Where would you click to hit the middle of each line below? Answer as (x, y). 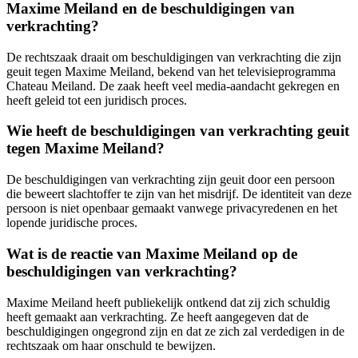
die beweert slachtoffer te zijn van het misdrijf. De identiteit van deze (179, 194)
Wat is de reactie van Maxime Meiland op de (152, 253)
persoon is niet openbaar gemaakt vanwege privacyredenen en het (172, 209)
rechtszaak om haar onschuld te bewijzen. (111, 345)
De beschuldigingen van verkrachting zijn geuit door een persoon (171, 180)
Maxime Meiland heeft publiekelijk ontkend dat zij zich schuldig (168, 302)
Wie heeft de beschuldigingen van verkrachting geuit (178, 131)
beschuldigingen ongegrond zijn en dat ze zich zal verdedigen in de (175, 331)
